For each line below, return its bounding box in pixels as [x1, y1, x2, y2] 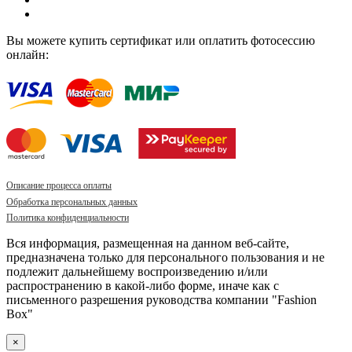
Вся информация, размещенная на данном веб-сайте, [6, 236, 289, 251]
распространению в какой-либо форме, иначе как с [6, 279, 279, 293]
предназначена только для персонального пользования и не [6, 251, 324, 265]
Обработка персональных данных [6, 196, 137, 207]
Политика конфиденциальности [6, 212, 129, 224]
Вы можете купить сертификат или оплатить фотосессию [6, 34, 315, 48]
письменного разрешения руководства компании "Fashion [6, 293, 317, 307]
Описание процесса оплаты [6, 180, 112, 192]
